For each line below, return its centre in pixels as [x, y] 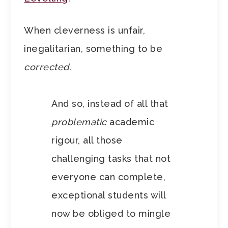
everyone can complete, [109, 177]
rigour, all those [87, 140]
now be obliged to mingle [111, 214]
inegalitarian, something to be [93, 49]
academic [132, 122]
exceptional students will [109, 195]
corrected [47, 67]
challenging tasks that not [111, 159]
